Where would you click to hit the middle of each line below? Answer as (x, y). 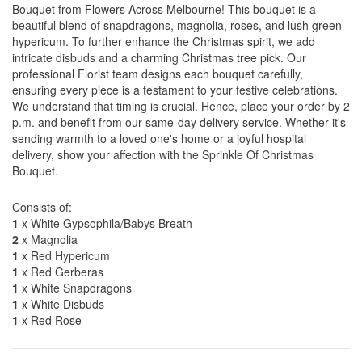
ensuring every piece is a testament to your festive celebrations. (175, 90)
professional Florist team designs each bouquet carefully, (158, 74)
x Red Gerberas (61, 271)
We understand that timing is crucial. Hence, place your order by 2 (181, 106)
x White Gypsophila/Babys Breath (105, 223)
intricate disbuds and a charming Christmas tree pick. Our (159, 57)
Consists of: (42, 207)
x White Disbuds (61, 304)
